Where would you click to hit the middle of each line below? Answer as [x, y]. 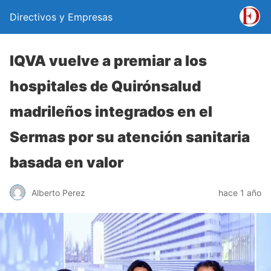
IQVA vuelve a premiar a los [108, 61]
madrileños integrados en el [111, 112]
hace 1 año [240, 192]
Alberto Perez [58, 192]
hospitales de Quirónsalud [105, 86]
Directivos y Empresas [61, 17]
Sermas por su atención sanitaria [130, 137]
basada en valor [67, 162]
